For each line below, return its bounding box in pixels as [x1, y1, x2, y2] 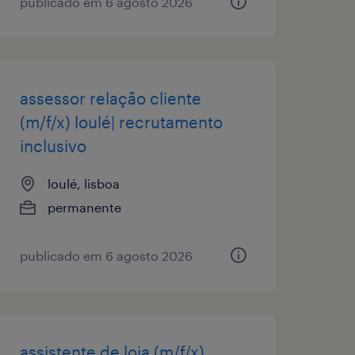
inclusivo [19, 136, 86, 155]
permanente [47, 199, 121, 215]
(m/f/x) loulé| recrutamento [19, 112, 223, 132]
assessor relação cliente [19, 88, 201, 108]
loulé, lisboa [47, 175, 120, 191]
